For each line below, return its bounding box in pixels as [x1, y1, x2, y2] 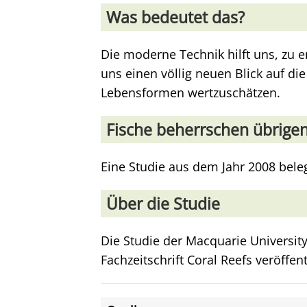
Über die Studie [106, 193, 220, 214]
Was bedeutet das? [106, 6, 245, 28]
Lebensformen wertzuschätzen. [101, 84, 280, 101]
